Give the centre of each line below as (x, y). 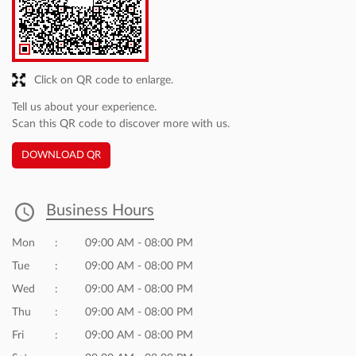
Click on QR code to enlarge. (104, 80)
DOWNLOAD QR (61, 155)
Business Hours (100, 211)
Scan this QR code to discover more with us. (121, 124)
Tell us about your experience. (84, 107)
